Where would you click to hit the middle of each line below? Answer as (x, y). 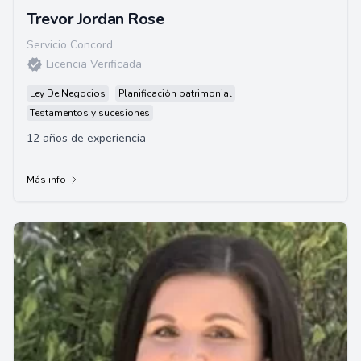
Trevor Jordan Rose (95, 19)
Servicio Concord (70, 45)
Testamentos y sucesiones (90, 113)
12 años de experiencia (86, 138)
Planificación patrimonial (175, 93)
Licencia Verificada (94, 64)
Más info (46, 180)
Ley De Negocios (68, 93)
